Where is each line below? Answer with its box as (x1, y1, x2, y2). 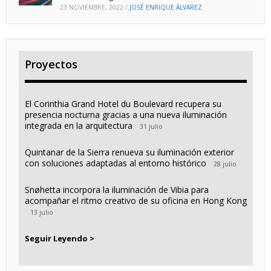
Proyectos (24, 57, 77, 72)
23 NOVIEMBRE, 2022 (59, 3, 123, 12)
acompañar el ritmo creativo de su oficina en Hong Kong (24, 195, 247, 207)
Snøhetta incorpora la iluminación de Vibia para (24, 184, 209, 196)
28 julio (213, 160, 237, 169)
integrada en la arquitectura (24, 120, 132, 132)
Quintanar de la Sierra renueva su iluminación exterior (24, 146, 234, 158)
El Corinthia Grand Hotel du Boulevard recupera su (24, 98, 221, 110)
